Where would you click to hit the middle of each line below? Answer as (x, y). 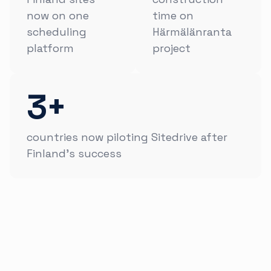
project (171, 48)
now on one (58, 16)
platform (50, 48)
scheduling (57, 32)
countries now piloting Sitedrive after (127, 137)
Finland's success (74, 154)
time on (173, 16)
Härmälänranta (192, 32)
